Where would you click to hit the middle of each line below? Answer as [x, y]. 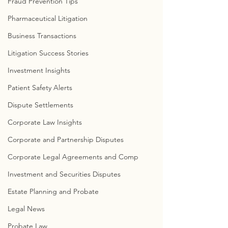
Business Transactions [42, 36]
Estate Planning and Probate [53, 191]
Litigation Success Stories [48, 53]
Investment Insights [39, 70]
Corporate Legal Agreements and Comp [73, 157]
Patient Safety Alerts [40, 88]
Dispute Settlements [40, 105]
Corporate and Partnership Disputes [66, 139]
